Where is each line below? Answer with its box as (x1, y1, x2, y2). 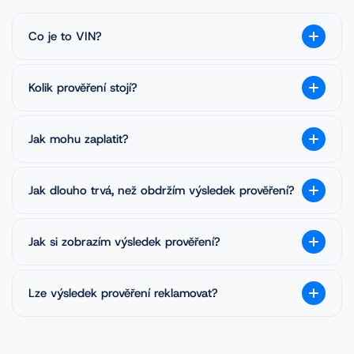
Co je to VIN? (28, 28, 102, 44)
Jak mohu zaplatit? (28, 131, 129, 147)
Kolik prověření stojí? (28, 80, 137, 96)
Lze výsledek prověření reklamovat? (28, 285, 218, 301)
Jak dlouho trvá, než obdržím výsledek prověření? (28, 183, 295, 198)
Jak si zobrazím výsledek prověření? (28, 234, 220, 250)
